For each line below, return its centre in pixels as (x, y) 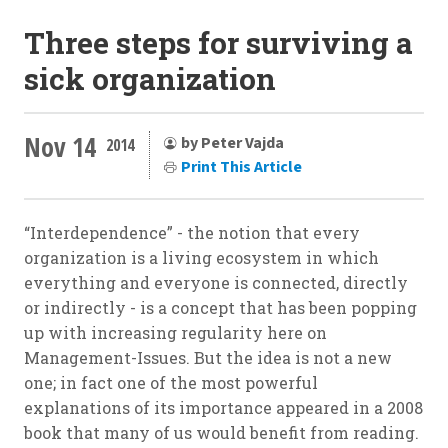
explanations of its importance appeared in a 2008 (223, 408)
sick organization (150, 79)
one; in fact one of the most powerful (171, 383)
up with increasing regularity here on (175, 333)
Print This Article (241, 166)
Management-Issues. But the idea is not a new (208, 358)
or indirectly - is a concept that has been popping (220, 308)
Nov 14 (60, 146)
